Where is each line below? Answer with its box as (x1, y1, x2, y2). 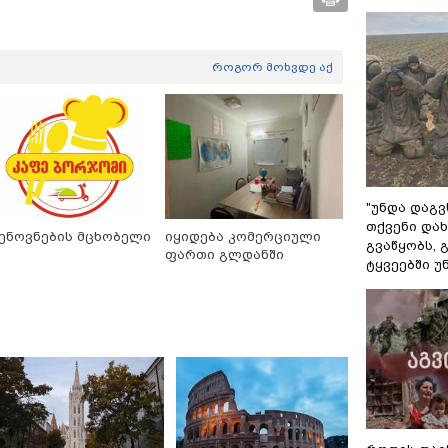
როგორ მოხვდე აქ (212, 59, 333, 74)
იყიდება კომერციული (164, 228, 321, 244)
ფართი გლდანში (164, 246, 284, 262)
